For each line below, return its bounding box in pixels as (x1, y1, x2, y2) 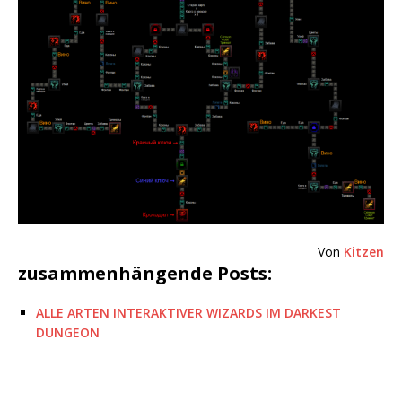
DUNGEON (36, 324, 100, 342)
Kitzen (344, 243, 384, 261)
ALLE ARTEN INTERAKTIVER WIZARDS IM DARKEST (36, 304, 341, 322)
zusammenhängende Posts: (18, 261, 272, 286)
